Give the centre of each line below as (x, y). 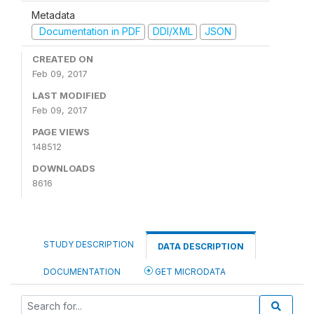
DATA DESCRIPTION (201, 246)
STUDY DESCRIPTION (89, 244)
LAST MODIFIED (69, 95)
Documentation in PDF (88, 31)
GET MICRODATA (189, 271)
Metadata (53, 15)
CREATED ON (63, 59)
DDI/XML (172, 31)
